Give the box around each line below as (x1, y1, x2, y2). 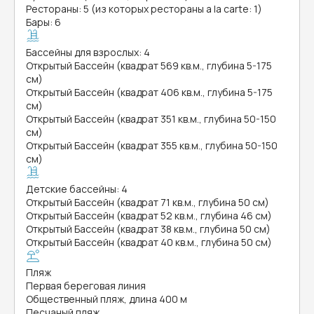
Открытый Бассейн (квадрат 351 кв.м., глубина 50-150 (26, 112, 276, 125)
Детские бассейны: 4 (26, 182, 128, 196)
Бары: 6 (26, 15, 61, 29)
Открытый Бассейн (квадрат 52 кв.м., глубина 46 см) (26, 209, 272, 222)
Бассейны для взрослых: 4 (26, 46, 150, 59)
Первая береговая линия (26, 279, 146, 292)
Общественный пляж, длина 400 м (26, 292, 187, 306)
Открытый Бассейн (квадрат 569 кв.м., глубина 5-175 (26, 59, 272, 72)
